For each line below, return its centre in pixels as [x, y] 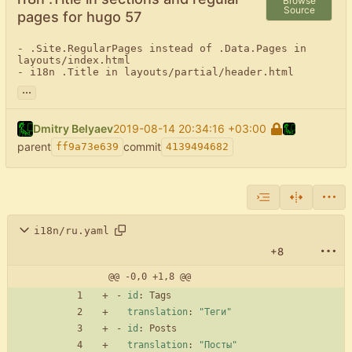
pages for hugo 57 [79, 17]
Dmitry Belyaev [73, 129]
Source [299, 9]
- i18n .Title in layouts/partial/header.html [156, 72]
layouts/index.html [74, 60]
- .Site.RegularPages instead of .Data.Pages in [162, 49]
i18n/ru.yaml [71, 230]
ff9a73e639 [87, 147]
